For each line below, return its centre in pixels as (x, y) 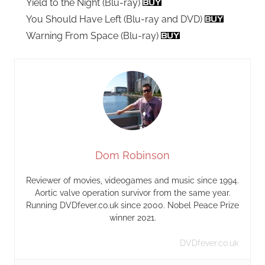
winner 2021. (132, 217)
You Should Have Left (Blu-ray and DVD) (115, 19)
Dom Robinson (132, 155)
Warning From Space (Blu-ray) (93, 35)
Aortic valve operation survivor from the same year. (132, 193)
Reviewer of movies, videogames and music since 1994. (132, 180)
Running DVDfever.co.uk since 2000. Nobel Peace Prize (132, 205)
